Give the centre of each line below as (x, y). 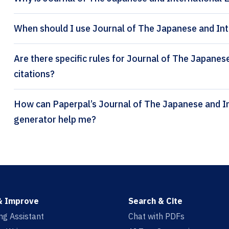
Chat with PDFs (156, 216)
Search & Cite (155, 201)
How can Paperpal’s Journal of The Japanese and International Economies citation (33, 104)
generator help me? (55, 120)
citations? (34, 74)
